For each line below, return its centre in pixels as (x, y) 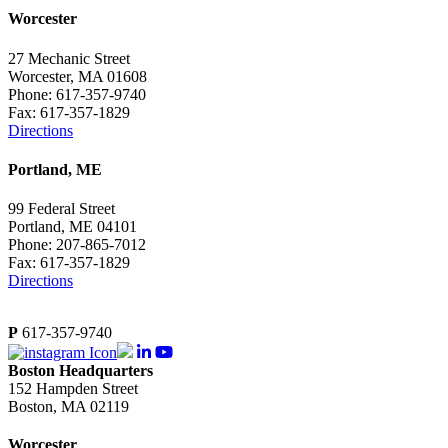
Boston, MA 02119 (68, 407)
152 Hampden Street (73, 389)
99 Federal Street (61, 209)
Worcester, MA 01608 (77, 76)
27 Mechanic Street (69, 58)
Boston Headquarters (80, 371)
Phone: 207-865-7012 (77, 245)
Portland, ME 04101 (72, 227)
